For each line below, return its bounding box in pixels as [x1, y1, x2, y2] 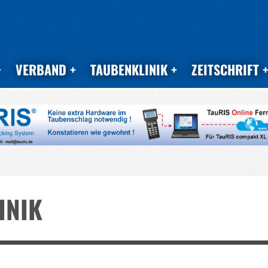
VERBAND [16, 60, 66, 79]
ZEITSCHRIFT [191, 60, 259, 79]
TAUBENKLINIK [90, 60, 167, 79]
